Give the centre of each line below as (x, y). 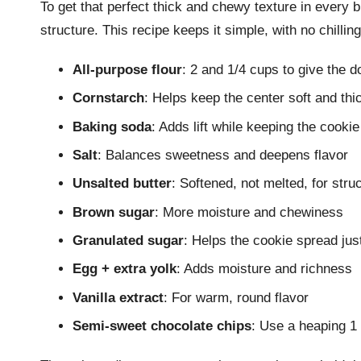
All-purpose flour (127, 69)
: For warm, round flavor (236, 297)
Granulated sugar (128, 241)
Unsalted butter (122, 184)
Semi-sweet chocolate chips (162, 326)
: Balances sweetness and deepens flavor (223, 155)
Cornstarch (108, 98)
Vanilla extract (118, 297)
